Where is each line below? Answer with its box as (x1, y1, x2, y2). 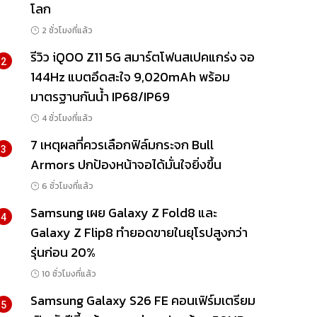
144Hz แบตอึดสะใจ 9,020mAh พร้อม (30, 67, 230, 87)
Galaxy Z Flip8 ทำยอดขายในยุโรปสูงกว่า (30, 223, 248, 243)
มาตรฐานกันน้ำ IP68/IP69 (30, 87, 170, 107)
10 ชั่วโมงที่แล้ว (41, 267, 96, 281)
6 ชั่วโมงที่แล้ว (41, 180, 93, 193)
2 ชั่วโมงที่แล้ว (41, 24, 93, 38)
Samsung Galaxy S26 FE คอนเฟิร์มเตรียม (30, 291, 255, 311)
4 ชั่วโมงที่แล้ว (41, 112, 93, 125)
